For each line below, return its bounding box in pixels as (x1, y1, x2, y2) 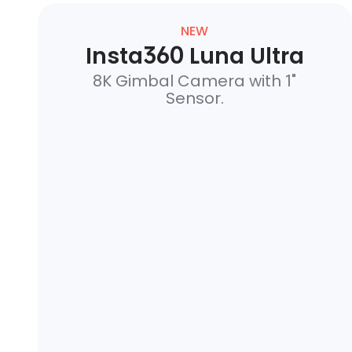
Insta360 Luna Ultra (85, 41, 304, 71)
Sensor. (165, 87, 224, 109)
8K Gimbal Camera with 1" (93, 70, 297, 92)
